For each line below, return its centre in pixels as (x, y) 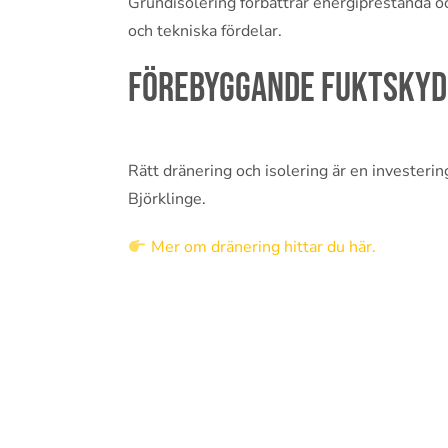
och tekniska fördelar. (205, 31)
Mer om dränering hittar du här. (263, 247)
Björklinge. (167, 199)
